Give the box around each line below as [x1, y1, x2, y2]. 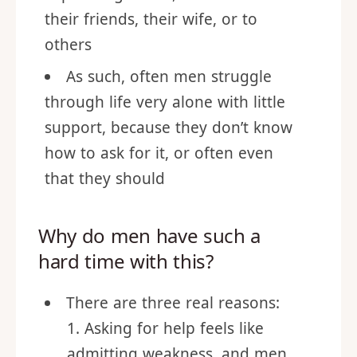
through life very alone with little [45, 135, 285, 155]
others [45, 77, 92, 98]
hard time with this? [38, 291, 214, 317]
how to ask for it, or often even [45, 186, 273, 206]
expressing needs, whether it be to [45, 26, 299, 47]
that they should [45, 211, 165, 232]
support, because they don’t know [45, 160, 292, 181]
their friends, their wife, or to [45, 52, 257, 73]
